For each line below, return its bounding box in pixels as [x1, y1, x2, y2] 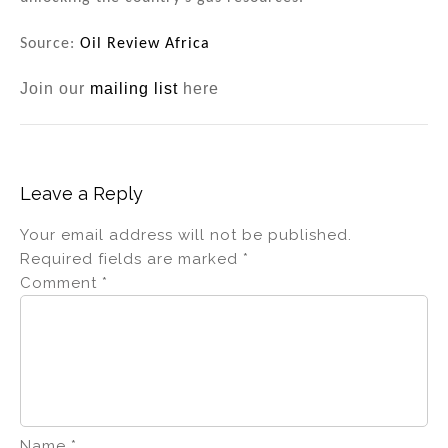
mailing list [90, 80, 178, 98]
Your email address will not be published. [20, 226, 352, 245]
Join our [20, 80, 90, 98]
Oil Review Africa [80, 35, 210, 52]
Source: [20, 35, 80, 52]
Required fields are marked [20, 250, 243, 269]
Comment [20, 274, 102, 293]
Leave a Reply [20, 183, 143, 205]
